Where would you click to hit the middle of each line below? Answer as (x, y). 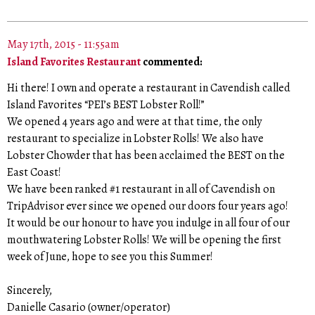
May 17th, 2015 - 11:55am (63, 45)
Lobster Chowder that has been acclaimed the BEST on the (146, 155)
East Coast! (34, 172)
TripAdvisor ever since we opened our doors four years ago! (148, 206)
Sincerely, (30, 290)
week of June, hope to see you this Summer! (110, 256)
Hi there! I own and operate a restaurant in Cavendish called (149, 88)
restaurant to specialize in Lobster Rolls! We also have (135, 138)
